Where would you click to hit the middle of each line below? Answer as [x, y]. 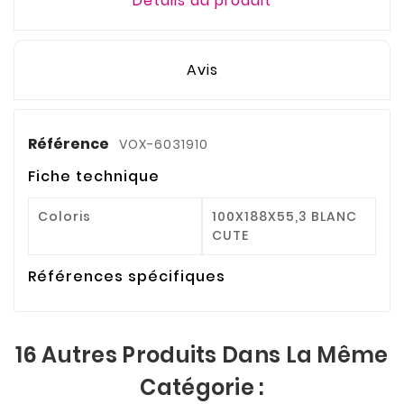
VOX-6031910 [164, 145]
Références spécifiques [127, 277]
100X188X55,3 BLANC [285, 217]
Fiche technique [94, 177]
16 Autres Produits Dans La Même [202, 355]
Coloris [64, 217]
